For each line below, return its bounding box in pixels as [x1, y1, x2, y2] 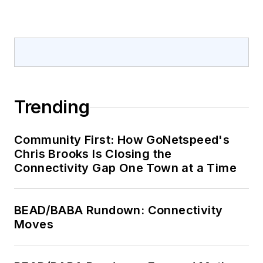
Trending [14, 96, 90, 118]
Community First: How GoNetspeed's [14, 133, 230, 147]
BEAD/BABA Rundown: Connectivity [14, 203, 223, 218]
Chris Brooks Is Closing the [14, 147, 172, 161]
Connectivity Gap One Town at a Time [14, 161, 237, 176]
